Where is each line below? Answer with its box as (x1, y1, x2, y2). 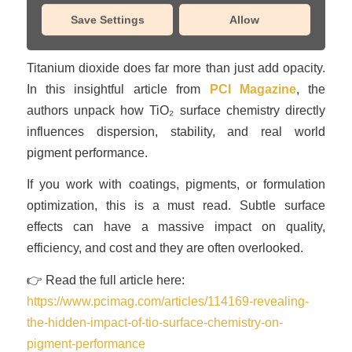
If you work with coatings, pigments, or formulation (26, 177, 326, 192)
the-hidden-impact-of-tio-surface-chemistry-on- (26, 315, 283, 330)
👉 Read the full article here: (26, 273, 185, 288)
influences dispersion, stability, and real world (26, 123, 326, 138)
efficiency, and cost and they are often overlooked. (26, 240, 303, 255)
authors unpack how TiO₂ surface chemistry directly (26, 102, 326, 117)
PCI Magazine (209, 81, 296, 96)
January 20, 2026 (107, 24, 186, 36)
